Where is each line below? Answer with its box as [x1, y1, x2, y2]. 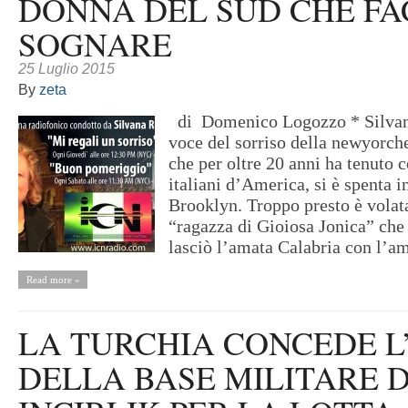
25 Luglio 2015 [18, 61, 115, 76]
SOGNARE [18, 22, 172, 66]
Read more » [25, 274, 80, 285]
